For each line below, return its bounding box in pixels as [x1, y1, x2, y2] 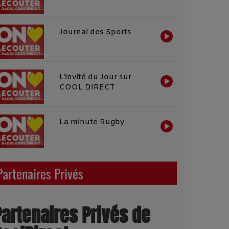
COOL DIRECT [59, 82, 115, 93]
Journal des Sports [59, 27, 131, 38]
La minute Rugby [59, 117, 124, 127]
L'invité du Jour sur [59, 72, 131, 82]
